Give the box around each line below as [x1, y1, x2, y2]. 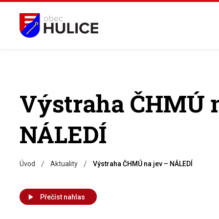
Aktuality [50, 160, 78, 168]
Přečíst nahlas [40, 193, 85, 201]
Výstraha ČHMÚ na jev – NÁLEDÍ [93, 160, 193, 168]
